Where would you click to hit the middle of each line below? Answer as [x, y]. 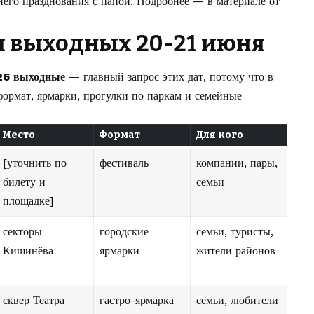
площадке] [28, 201]
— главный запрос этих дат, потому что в [169, 77]
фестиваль [124, 163]
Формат [120, 135]
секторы [22, 232]
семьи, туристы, [235, 232]
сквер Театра [34, 301]
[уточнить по [35, 163]
